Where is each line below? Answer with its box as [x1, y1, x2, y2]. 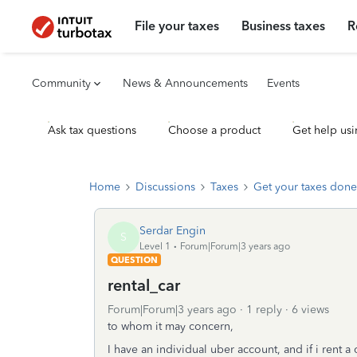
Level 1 [139, 240, 171, 252]
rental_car [108, 276, 180, 295]
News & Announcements [123, 76, 248, 90]
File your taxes [135, 18, 220, 33]
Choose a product [168, 124, 261, 137]
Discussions [135, 180, 195, 194]
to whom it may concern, [108, 320, 233, 333]
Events [267, 76, 300, 90]
